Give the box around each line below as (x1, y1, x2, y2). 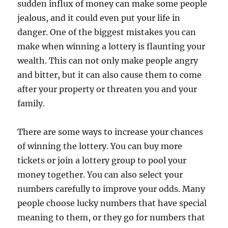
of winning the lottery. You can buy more (17, 141, 183, 151)
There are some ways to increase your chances (17, 127, 204, 137)
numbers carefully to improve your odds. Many (17, 184, 206, 194)
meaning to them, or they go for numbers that (17, 212, 206, 222)
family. (17, 98, 45, 108)
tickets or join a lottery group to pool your (17, 155, 187, 165)
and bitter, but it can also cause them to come (17, 70, 202, 80)
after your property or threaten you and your (17, 84, 197, 94)
